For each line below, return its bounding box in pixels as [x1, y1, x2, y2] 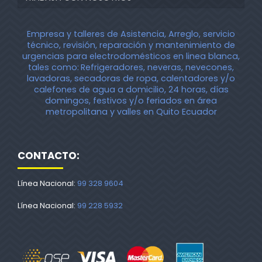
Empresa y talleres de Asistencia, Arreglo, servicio [27, 27, 235, 40]
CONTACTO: [18, 148, 80, 163]
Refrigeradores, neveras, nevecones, [81, 61, 234, 73]
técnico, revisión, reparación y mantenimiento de [27, 39, 235, 51]
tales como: [28, 61, 79, 73]
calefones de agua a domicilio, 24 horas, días [33, 83, 229, 95]
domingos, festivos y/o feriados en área [45, 94, 217, 106]
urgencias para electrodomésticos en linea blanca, [22, 50, 240, 62]
